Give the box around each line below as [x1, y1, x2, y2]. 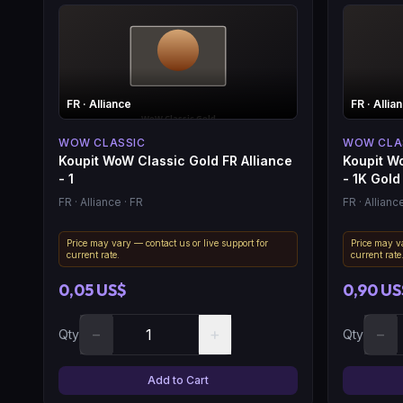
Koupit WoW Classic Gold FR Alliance [58, 152, 292, 168]
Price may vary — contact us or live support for [67, 237, 268, 248]
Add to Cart [148, 372, 209, 387]
